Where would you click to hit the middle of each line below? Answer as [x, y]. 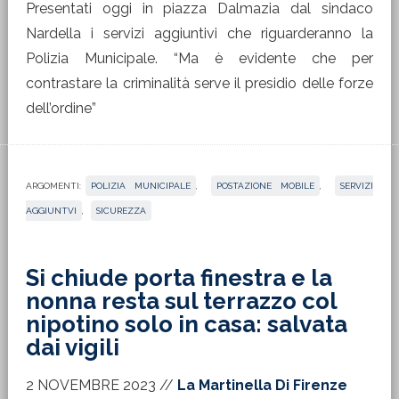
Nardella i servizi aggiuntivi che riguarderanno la [199, 33]
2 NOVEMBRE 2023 [90, 385]
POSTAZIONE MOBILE [266, 186]
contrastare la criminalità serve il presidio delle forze [199, 83]
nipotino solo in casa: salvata [186, 324]
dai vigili [72, 347]
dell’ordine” [61, 108]
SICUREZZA [121, 211]
